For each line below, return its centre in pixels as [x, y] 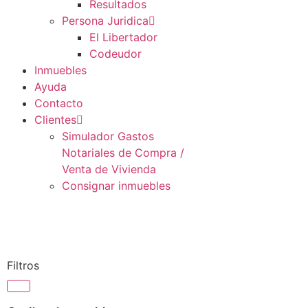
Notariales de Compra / [123, 153]
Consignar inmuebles [116, 186]
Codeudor [115, 54]
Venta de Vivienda [109, 169]
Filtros [23, 265]
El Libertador [123, 37]
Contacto [59, 103]
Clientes [55, 120]
